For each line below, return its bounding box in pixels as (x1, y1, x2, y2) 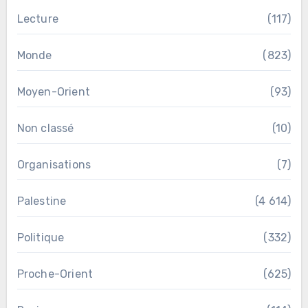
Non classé (16, 121, 74, 135)
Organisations (16, 157, 91, 171)
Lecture (16, 12, 58, 25)
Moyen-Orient (16, 85, 90, 98)
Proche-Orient (16, 267, 93, 280)
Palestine (16, 194, 67, 208)
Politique (16, 230, 65, 244)
